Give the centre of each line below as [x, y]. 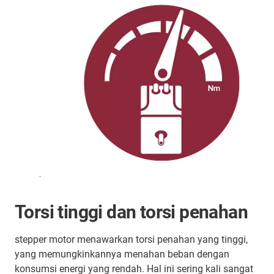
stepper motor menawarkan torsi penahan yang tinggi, [131, 239]
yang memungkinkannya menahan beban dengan [122, 254]
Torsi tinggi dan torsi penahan [131, 212]
